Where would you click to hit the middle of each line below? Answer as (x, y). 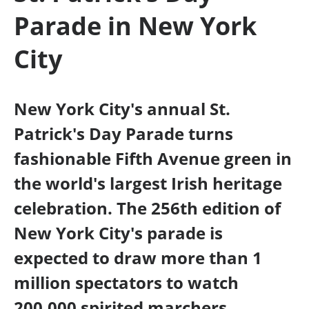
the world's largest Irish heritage (148, 183)
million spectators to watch (126, 283)
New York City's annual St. (122, 109)
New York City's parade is (118, 233)
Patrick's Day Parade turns (123, 134)
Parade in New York (135, 26)
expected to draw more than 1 (138, 258)
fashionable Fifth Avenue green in (152, 159)
